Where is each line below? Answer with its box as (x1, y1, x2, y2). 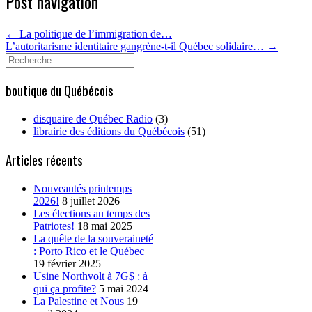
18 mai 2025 (77, 219, 132, 232)
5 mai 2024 (99, 282, 148, 295)
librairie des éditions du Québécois (33, 125, 185, 137)
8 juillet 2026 (62, 194, 120, 207)
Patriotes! (33, 219, 75, 232)
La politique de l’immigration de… (17, 28, 172, 40)
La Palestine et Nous (33, 295, 124, 307)
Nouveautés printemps (33, 182, 132, 194)
